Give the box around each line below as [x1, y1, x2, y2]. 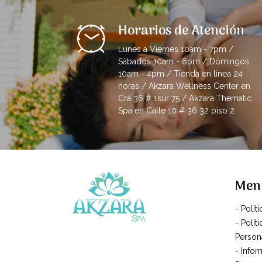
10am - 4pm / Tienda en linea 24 [118, 69, 243, 79]
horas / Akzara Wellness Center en [118, 81, 250, 91]
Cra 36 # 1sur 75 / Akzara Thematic [118, 94, 251, 104]
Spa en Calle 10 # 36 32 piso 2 [118, 106, 235, 116]
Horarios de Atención [118, 20, 244, 42]
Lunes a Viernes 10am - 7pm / [118, 44, 233, 54]
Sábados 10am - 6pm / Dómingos [118, 57, 249, 67]
